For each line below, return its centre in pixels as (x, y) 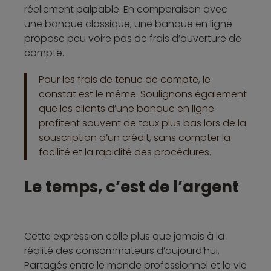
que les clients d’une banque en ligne (126, 109)
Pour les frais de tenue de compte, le (125, 80)
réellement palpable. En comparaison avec (126, 10)
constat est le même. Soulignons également (143, 94)
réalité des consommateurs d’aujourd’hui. (122, 251)
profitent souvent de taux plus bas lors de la (142, 123)
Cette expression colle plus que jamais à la (124, 237)
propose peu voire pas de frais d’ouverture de (133, 39)
